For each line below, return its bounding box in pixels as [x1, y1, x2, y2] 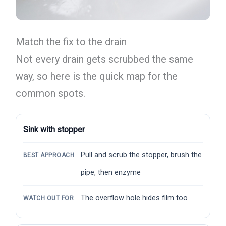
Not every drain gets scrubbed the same [15, 53, 193, 66]
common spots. [15, 87, 85, 100]
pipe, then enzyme [80, 167, 141, 177]
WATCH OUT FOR [23, 194, 74, 202]
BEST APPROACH [23, 151, 75, 159]
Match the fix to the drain [15, 36, 127, 48]
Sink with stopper [23, 124, 85, 134]
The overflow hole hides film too [80, 193, 188, 202]
